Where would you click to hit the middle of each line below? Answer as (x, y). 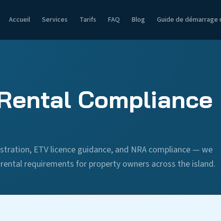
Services (55, 20)
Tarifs (88, 20)
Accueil (19, 20)
